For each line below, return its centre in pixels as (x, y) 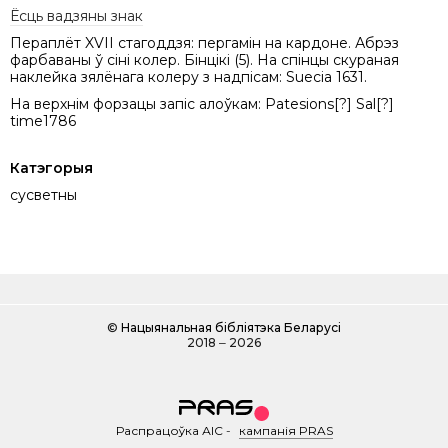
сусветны (43, 195)
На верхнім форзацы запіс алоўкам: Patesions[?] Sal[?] (202, 104)
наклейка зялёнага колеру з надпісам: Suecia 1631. (188, 77)
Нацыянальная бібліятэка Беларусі (231, 327)
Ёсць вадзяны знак (76, 16)
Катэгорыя (51, 168)
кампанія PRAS (285, 430)
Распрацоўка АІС (169, 430)
